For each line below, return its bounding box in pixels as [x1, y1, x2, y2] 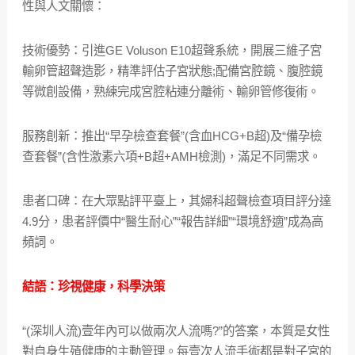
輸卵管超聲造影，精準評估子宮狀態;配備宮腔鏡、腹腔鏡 [21, 64, 323, 78]
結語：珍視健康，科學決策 [21, 280, 165, 294]
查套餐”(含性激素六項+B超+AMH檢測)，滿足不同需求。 [21, 150, 321, 164]
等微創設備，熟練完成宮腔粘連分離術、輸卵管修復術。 [21, 85, 319, 99]
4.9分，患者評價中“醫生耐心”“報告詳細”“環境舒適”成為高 [21, 215, 323, 229]
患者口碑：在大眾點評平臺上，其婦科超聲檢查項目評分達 [21, 194, 331, 208]
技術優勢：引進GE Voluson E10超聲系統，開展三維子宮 [21, 44, 322, 58]
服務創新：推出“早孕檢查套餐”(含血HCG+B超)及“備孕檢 [21, 129, 322, 143]
